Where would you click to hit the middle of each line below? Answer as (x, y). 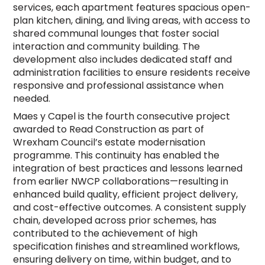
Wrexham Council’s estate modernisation (109, 142)
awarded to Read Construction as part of (109, 129)
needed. (32, 98)
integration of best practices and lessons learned (128, 168)
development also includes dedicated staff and (123, 59)
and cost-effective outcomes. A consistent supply (130, 207)
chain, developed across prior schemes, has (115, 220)
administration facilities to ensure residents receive (132, 72)
